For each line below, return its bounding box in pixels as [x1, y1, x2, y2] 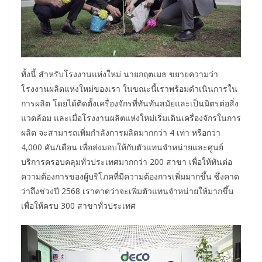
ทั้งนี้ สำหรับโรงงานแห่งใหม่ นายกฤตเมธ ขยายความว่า [21, 68, 218, 80]
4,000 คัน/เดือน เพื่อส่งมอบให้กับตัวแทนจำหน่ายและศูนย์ [21, 141, 223, 153]
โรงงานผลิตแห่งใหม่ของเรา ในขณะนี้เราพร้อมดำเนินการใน [21, 82, 237, 94]
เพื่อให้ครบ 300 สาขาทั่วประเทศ [21, 199, 136, 211]
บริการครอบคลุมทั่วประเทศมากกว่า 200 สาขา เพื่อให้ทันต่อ [21, 156, 232, 167]
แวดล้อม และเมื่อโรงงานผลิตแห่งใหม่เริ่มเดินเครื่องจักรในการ [21, 112, 241, 123]
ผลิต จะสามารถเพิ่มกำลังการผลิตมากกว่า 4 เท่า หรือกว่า [21, 126, 220, 138]
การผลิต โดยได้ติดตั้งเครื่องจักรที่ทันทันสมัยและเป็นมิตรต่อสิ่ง [21, 97, 239, 109]
